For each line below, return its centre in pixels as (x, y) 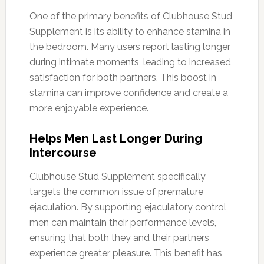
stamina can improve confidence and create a (128, 93)
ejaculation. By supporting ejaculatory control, (128, 207)
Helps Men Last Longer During (115, 138)
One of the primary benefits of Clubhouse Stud (131, 16)
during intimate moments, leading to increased (130, 62)
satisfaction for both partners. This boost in (123, 77)
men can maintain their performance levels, (123, 222)
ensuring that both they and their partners (119, 237)
